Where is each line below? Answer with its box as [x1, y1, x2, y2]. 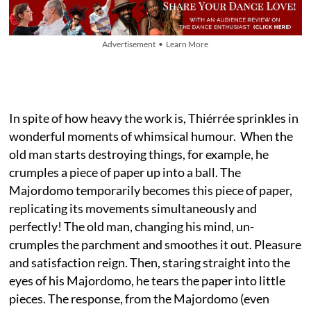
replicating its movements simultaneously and [9, 200, 258, 216]
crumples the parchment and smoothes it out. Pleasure [9, 236, 302, 252]
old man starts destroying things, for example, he [9, 146, 269, 162]
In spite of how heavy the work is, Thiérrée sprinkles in [9, 110, 299, 126]
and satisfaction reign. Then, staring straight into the [9, 254, 291, 270]
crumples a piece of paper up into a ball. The [9, 164, 242, 180]
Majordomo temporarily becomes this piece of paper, [9, 182, 293, 198]
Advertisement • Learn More [102, 38, 209, 49]
